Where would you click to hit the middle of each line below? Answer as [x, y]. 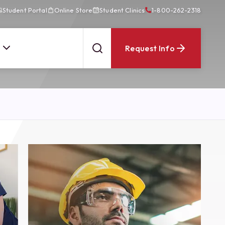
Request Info [150, 48]
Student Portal [25, 10]
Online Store [73, 10]
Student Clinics [122, 10]
